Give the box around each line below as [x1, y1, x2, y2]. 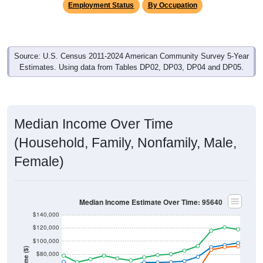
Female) [14, 153, 64, 169]
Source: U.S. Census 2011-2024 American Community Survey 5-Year [14, 51, 249, 60]
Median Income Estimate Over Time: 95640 [79, 197, 222, 207]
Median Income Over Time [14, 116, 173, 131]
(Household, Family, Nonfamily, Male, [14, 134, 237, 150]
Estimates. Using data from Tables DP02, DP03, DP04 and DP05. [19, 62, 244, 72]
